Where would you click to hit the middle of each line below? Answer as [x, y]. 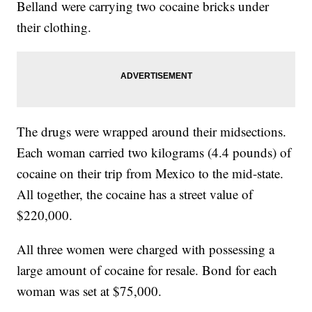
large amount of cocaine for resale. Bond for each [147, 270]
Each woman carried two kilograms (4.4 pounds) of [154, 152]
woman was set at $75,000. [89, 291]
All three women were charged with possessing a [146, 249]
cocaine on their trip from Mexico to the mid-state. [150, 173]
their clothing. [54, 27]
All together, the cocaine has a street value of [135, 194]
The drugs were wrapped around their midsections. [152, 131]
